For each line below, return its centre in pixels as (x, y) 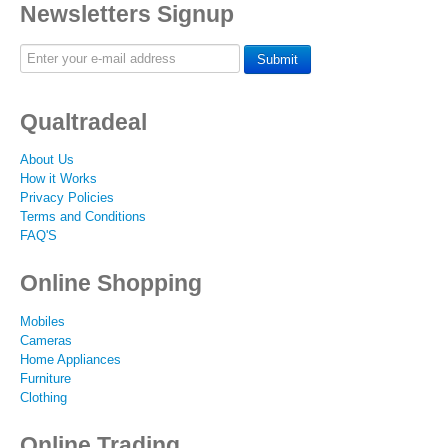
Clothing (43, 397)
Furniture (45, 378)
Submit (277, 60)
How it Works (58, 179)
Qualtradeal (83, 121)
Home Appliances (70, 359)
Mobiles (42, 321)
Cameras (46, 340)
